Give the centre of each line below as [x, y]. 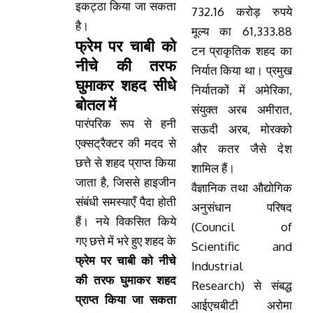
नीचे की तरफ [126, 65]
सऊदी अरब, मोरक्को [241, 129]
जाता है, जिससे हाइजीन [126, 182]
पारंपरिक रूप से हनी [126, 124]
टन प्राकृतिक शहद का [241, 51]
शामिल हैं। [213, 168]
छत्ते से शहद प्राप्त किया [126, 163]
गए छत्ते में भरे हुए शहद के [126, 241]
